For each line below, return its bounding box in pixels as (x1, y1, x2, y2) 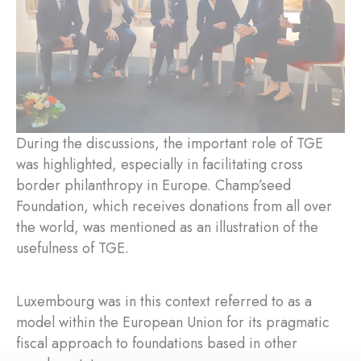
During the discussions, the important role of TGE (16, 132, 323, 154)
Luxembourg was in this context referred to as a (16, 290, 312, 312)
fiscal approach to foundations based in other (16, 332, 297, 354)
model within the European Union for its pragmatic (16, 311, 330, 333)
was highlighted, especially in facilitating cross (16, 153, 303, 175)
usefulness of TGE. (16, 237, 129, 259)
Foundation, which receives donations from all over (16, 195, 332, 217)
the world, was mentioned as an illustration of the (16, 216, 318, 238)
